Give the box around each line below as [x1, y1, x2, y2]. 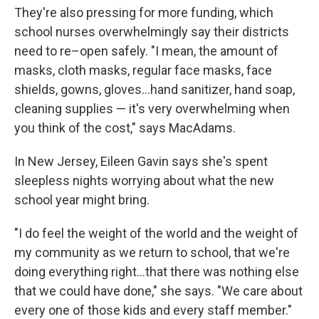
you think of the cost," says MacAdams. [14, 120, 236, 135]
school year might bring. [14, 192, 150, 207]
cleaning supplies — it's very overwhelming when [14, 101, 290, 116]
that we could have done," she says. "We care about [14, 283, 303, 298]
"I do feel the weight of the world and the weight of [14, 226, 298, 241]
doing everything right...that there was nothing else [14, 264, 299, 279]
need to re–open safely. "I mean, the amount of [14, 43, 278, 58]
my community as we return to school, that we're [14, 245, 290, 260]
